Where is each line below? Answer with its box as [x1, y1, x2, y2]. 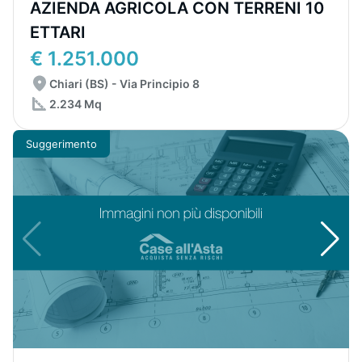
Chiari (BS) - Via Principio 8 [49, 77, 200, 90]
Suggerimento [26, 137, 97, 150]
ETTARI [30, 23, 86, 42]
